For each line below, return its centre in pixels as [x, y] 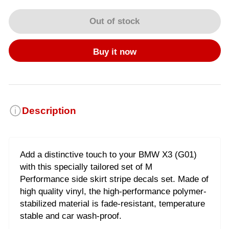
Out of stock [114, 21]
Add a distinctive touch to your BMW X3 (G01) [108, 155]
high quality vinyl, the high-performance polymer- [113, 191]
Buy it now [114, 52]
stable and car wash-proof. [72, 216]
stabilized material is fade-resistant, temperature [112, 204]
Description [49, 111]
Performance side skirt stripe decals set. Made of [114, 179]
